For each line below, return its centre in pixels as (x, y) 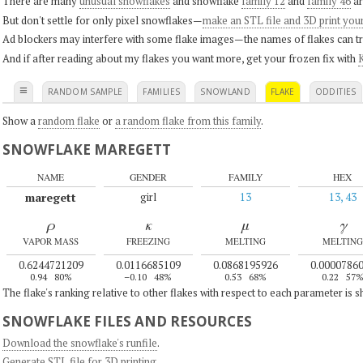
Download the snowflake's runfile (79, 342)
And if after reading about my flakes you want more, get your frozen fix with (180, 58)
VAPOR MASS (51, 241)
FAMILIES (162, 91)
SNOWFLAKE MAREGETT (86, 149)
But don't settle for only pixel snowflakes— (102, 20)
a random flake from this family (188, 120)
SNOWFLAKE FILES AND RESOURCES (127, 322)
